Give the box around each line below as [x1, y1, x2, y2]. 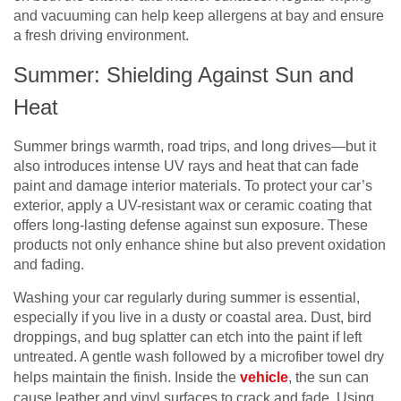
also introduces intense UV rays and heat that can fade [13, 158, 359, 174]
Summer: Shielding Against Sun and [13, 62, 354, 87]
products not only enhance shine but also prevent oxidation [13, 236, 386, 252]
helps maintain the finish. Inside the [13, 369, 240, 385]
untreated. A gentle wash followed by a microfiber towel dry [13, 348, 384, 364]
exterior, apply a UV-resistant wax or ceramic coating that [13, 197, 371, 213]
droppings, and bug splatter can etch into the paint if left [13, 328, 362, 345]
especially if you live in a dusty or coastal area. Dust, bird [13, 309, 371, 325]
